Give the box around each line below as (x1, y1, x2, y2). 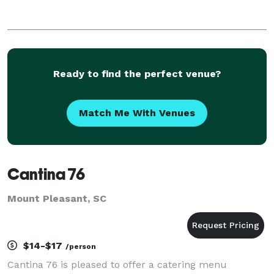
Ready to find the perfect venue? (53, 67, 221, 80)
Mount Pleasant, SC (7, 192, 106, 204)
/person (65, 242, 96, 251)
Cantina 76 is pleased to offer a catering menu (7, 258, 227, 270)
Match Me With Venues (79, 106, 195, 119)
